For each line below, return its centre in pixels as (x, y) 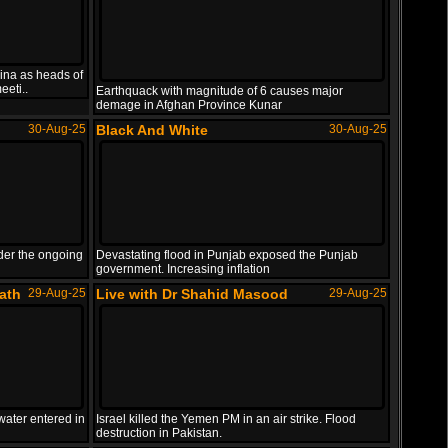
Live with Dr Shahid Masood (192, 294)
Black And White (152, 130)
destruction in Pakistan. (159, 433)
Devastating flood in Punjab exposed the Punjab (227, 255)
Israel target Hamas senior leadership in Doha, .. (234, 125)
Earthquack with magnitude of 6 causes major (219, 91)
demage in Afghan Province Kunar (189, 105)
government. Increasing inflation (183, 269)
